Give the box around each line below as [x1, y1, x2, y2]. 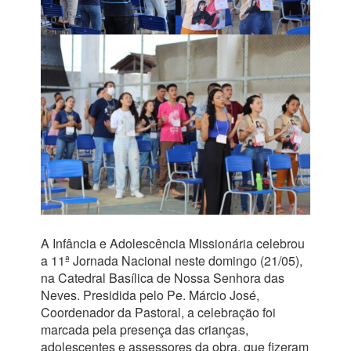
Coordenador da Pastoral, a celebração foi [40, 302, 276, 321]
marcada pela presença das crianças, [40, 320, 248, 338]
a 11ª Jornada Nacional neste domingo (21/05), [40, 251, 302, 270]
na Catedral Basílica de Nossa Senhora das [40, 268, 284, 287]
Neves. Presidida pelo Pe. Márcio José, [40, 285, 259, 304]
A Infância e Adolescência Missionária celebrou [40, 233, 305, 252]
